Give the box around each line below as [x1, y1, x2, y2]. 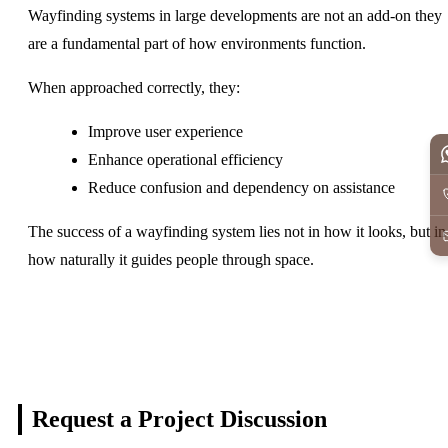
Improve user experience [88, 122, 243, 140]
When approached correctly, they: [28, 78, 240, 96]
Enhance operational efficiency [88, 150, 283, 168]
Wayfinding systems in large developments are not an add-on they [28, 6, 442, 24]
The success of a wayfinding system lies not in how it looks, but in [28, 222, 446, 240]
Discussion [220, 405, 327, 432]
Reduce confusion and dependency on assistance [88, 178, 395, 196]
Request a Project [32, 405, 214, 432]
